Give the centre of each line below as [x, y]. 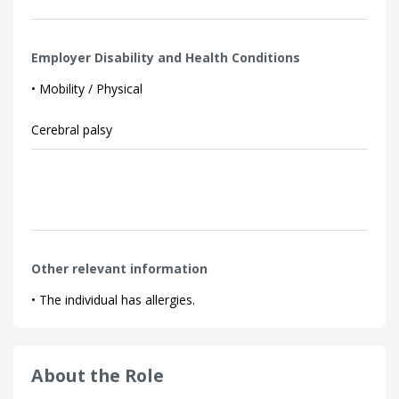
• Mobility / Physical [87, 89]
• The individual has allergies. [113, 300]
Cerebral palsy [72, 130]
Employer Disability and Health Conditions [166, 57]
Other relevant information [119, 269]
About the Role [98, 375]
